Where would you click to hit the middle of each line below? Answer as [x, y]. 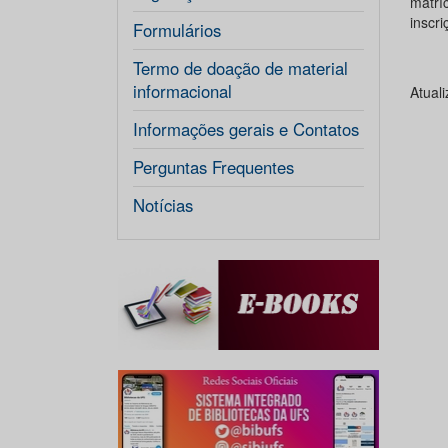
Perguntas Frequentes [213, 167]
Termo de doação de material [240, 68]
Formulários [177, 30]
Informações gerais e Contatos [246, 129]
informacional [182, 91]
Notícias [163, 205]
